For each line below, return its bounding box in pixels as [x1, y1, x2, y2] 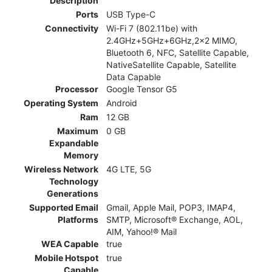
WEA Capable [41, 239, 98, 250]
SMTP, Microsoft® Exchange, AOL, [106, 214, 243, 225]
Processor [55, 84, 98, 95]
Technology [49, 176, 98, 187]
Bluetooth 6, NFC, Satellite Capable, [106, 47, 249, 58]
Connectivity [45, 23, 98, 34]
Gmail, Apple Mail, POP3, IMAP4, [106, 202, 236, 213]
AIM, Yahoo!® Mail [106, 226, 177, 237]
